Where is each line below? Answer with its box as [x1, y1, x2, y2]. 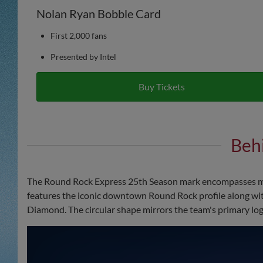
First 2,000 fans [50, 31, 107, 41]
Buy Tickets [139, 81, 186, 93]
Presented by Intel [50, 52, 116, 62]
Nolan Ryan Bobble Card [36, 6, 161, 21]
